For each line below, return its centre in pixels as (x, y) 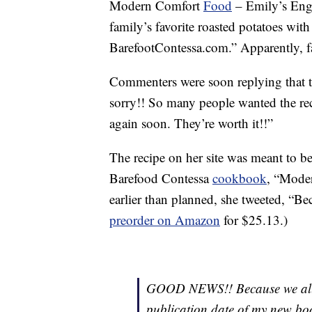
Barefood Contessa (161, 178)
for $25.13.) (254, 220)
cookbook (240, 178)
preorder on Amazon (165, 220)
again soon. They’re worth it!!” (191, 123)
